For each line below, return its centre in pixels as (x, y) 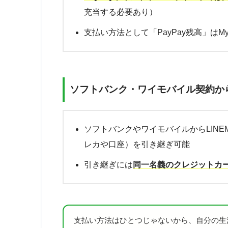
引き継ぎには (108, 165)
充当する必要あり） (121, 12)
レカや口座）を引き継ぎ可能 (137, 145)
